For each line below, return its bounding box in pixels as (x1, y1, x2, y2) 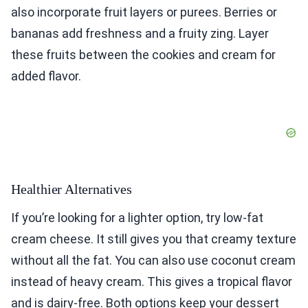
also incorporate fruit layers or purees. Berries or (11, 5, 277, 20)
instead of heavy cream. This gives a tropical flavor (11, 274, 292, 289)
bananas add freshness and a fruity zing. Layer (11, 26, 269, 41)
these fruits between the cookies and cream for (11, 47, 276, 63)
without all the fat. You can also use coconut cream (11, 253, 296, 268)
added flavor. (11, 69, 81, 84)
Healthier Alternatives (11, 181, 132, 197)
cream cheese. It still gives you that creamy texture (11, 232, 296, 247)
